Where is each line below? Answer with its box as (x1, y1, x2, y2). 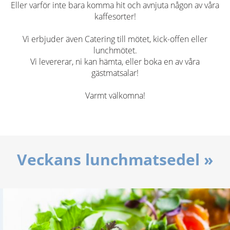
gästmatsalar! (91, 67, 139, 79)
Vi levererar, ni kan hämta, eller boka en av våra (30, 55, 200, 67)
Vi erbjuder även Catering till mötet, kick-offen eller (23, 33, 207, 45)
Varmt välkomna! (85, 89, 145, 101)
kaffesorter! (94, 10, 136, 22)
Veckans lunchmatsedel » (17, 148, 213, 170)
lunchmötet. (93, 44, 137, 56)
